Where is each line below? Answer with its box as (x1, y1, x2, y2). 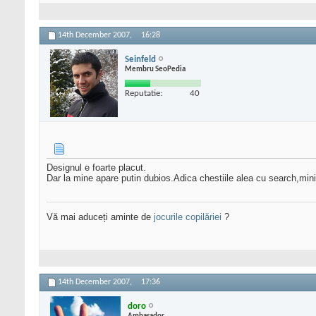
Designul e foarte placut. (47, 162, 146, 174)
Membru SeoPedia (125, 65, 186, 73)
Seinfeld (125, 54, 156, 64)
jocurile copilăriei (154, 212, 221, 223)
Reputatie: (125, 88, 162, 98)
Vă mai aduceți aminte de (47, 212, 154, 223)
